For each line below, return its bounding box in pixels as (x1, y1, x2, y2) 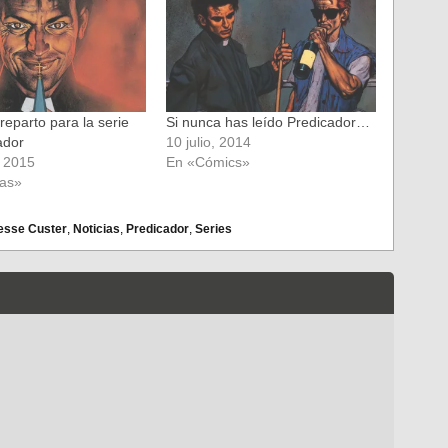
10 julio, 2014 (165, 134, 251, 151)
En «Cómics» (165, 154, 250, 171)
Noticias (73, 222, 120, 237)
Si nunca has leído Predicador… (165, 114, 370, 131)
